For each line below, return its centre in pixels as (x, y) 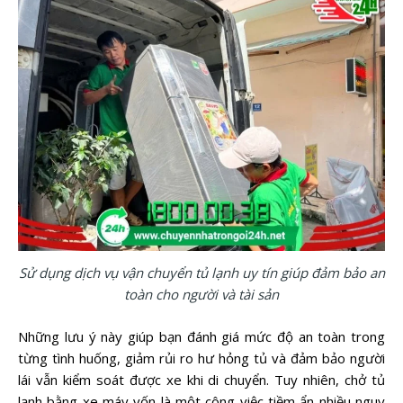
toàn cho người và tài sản (201, 295)
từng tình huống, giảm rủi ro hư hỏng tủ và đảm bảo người (201, 358)
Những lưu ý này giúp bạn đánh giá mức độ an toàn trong (201, 336)
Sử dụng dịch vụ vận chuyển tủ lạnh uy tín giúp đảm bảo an (201, 273)
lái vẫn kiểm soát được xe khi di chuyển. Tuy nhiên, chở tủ (201, 379)
